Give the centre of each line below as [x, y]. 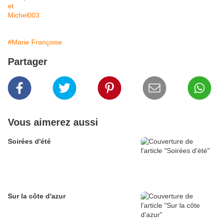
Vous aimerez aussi [53, 122]
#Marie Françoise [35, 42]
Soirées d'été [29, 142]
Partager [28, 62]
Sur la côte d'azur [37, 196]
